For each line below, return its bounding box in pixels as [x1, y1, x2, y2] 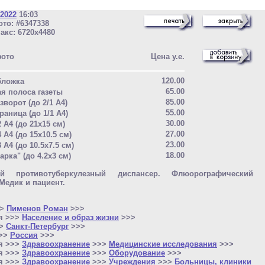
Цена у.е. [151, 52, 185, 61]
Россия [10, 230, 38, 240]
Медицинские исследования [109, 239, 217, 248]
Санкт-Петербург [6, 221, 69, 231]
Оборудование [109, 248, 165, 257]
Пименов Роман [7, 203, 68, 213]
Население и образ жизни [22, 212, 119, 222]
